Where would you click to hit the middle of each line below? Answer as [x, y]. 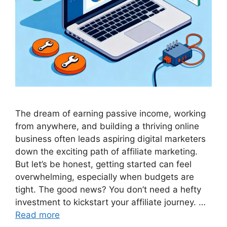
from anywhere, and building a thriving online [107, 126]
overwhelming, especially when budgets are [105, 177]
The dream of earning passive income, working [110, 113]
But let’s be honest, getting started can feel [103, 164]
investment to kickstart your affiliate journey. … [110, 202]
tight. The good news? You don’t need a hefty [108, 189]
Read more [37, 215]
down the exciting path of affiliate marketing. [106, 151]
